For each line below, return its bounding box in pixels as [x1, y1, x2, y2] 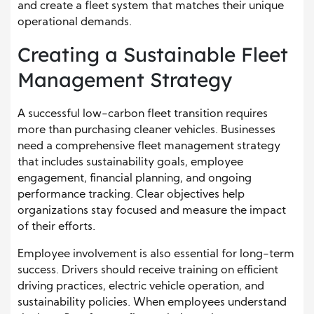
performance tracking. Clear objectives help [18, 189, 245, 201]
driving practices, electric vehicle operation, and [18, 281, 264, 293]
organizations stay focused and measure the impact [18, 205, 286, 217]
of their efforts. [18, 221, 95, 233]
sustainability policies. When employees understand [18, 297, 287, 309]
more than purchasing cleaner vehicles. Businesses [18, 125, 275, 137]
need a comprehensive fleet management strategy [18, 141, 280, 153]
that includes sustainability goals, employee [18, 157, 243, 169]
